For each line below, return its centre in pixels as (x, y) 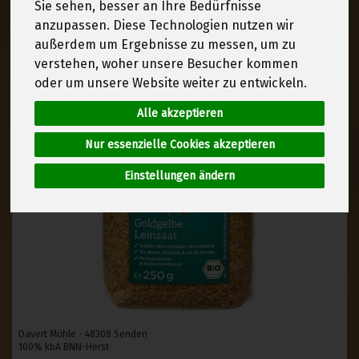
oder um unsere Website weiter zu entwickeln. (171, 83)
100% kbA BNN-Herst (64, 347)
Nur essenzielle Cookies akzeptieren (179, 144)
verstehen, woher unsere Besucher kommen (167, 63)
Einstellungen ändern (179, 175)
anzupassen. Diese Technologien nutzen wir (165, 25)
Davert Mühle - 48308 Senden (83, 334)
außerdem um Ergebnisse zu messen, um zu (165, 44)
